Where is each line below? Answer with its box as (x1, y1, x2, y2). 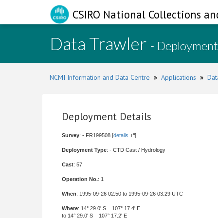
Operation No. (62, 176, 98, 182)
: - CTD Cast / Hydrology (107, 147, 165, 153)
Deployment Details (62, 110, 151, 123)
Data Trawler (50, 33, 150, 54)
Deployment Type (62, 147, 107, 153)
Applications (161, 73, 196, 82)
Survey (62, 132, 79, 138)
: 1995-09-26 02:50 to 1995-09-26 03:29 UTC (76, 191, 183, 197)
